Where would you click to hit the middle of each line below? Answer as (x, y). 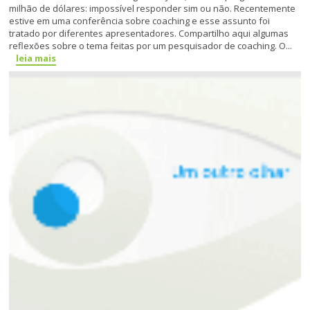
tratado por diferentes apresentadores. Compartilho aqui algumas (149, 34)
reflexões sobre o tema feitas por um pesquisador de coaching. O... (151, 46)
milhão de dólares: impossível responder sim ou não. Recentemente (153, 9)
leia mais (36, 58)
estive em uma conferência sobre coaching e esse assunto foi (140, 21)
